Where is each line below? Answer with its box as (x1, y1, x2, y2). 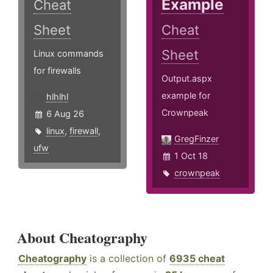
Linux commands (34, 48, 104, 59)
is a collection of (87, 252, 169, 265)
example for (161, 90, 211, 101)
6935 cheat (169, 252, 225, 265)
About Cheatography (17, 227, 147, 249)
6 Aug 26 (46, 108, 84, 119)
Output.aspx (161, 73, 213, 84)
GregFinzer (174, 133, 219, 144)
